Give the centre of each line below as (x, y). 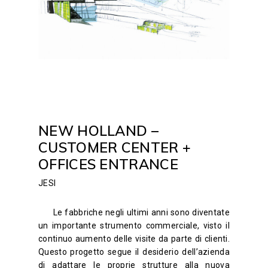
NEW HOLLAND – (98, 131)
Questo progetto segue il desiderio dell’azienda (134, 252)
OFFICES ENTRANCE (108, 164)
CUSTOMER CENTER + (115, 147)
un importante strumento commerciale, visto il (134, 226)
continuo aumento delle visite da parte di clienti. (134, 239)
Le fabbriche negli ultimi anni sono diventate (141, 213)
